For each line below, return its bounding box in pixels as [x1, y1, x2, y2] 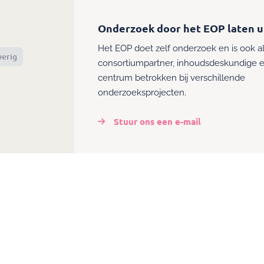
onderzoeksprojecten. [98, 87, 186, 98]
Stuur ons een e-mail [114, 115, 201, 127]
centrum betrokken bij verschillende [98, 72, 245, 83]
